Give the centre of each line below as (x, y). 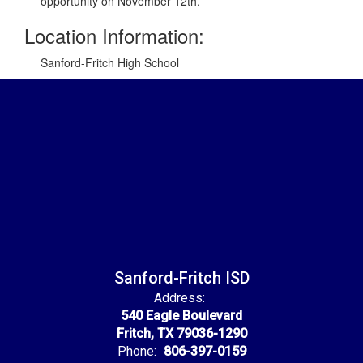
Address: (179, 298)
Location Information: (114, 35)
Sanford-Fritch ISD (181, 278)
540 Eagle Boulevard (181, 316)
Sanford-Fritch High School (110, 62)
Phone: (137, 351)
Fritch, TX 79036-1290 (181, 333)
